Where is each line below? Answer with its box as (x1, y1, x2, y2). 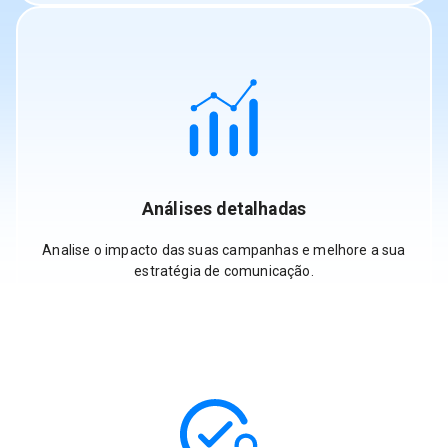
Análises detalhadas (141, 199, 307, 220)
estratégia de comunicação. (134, 262, 314, 279)
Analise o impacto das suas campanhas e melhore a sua (42, 241, 406, 258)
